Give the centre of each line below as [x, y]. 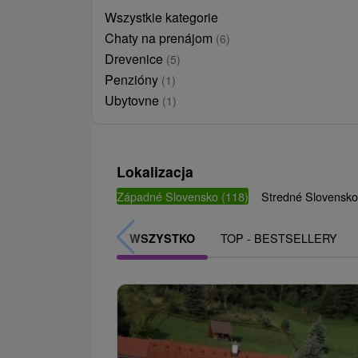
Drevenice [135, 59]
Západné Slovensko [169, 197]
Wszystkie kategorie [161, 18]
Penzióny [133, 80]
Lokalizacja [155, 172]
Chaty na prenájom [160, 38]
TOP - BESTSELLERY [279, 238]
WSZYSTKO [162, 239]
